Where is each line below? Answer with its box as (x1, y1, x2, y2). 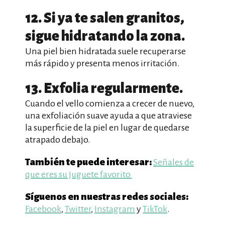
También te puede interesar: (25, 157, 152, 167)
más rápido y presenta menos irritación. (25, 58, 180, 68)
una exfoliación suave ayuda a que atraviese (25, 110, 192, 121)
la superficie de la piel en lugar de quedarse (25, 123, 189, 133)
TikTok (143, 204, 167, 214)
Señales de (153, 157, 194, 167)
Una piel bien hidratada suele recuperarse (25, 46, 186, 56)
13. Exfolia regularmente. (25, 81, 183, 96)
